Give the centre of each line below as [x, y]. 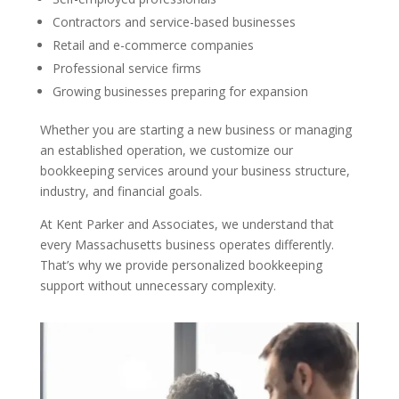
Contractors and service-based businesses [174, 22]
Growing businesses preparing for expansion [180, 92]
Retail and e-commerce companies [153, 45]
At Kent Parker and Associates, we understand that [187, 224]
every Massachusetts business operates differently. [187, 245]
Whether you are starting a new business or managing [195, 130]
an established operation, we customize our [166, 151]
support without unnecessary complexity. [158, 286]
